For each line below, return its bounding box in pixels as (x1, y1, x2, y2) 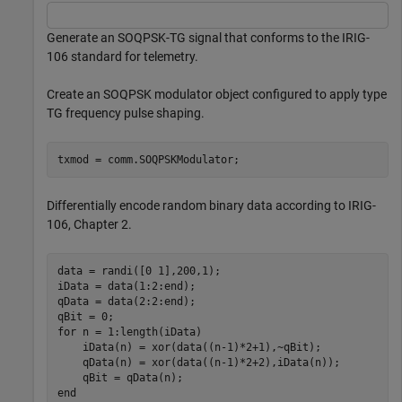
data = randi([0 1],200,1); (57, 264, 221, 277)
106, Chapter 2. (47, 217, 132, 232)
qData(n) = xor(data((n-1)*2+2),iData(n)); (57, 355, 340, 369)
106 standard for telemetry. (47, 49, 198, 64)
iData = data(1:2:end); (57, 279, 196, 293)
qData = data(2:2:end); (57, 294, 196, 308)
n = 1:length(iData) (75, 325, 202, 338)
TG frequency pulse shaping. (47, 106, 205, 120)
